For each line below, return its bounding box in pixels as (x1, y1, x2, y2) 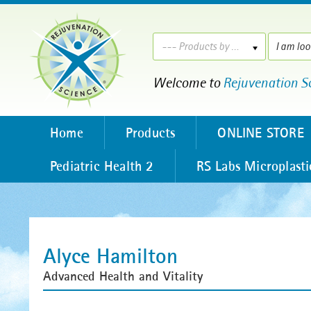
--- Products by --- (230, 40, 239, 53)
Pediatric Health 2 (50, 158, 154, 174)
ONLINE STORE (217, 124, 304, 141)
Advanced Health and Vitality (43, 268, 203, 284)
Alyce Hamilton (43, 242, 178, 269)
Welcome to (152, 74, 223, 92)
